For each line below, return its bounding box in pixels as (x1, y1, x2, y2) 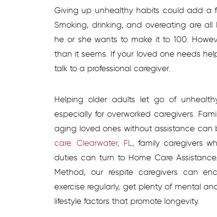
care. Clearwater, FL (54, 138, 132, 148)
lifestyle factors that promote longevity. (54, 196, 200, 206)
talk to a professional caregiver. (54, 63, 170, 73)
